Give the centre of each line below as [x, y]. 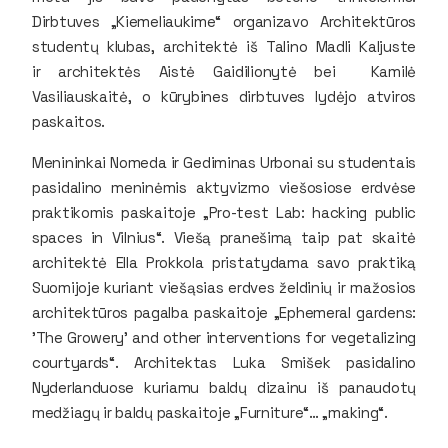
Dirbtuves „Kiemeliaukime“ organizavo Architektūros [224, 21]
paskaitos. [68, 121]
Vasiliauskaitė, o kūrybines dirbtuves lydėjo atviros [224, 96]
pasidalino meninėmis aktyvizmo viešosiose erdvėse [224, 187]
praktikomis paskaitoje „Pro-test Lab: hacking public [224, 212]
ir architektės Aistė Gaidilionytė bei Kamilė [224, 71]
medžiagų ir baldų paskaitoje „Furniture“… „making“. [210, 412]
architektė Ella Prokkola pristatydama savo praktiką [224, 262]
